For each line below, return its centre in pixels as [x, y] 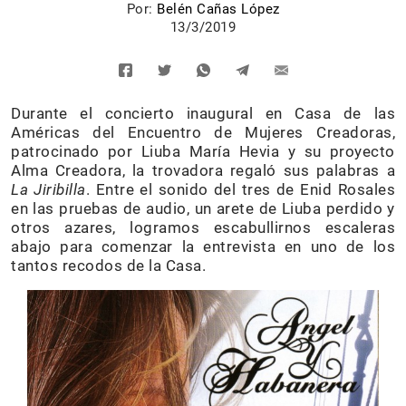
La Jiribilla [48, 190]
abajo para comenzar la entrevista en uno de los [203, 247]
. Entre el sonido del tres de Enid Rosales [241, 190]
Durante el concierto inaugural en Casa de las [203, 114]
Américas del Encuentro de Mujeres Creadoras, [203, 133]
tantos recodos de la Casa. [108, 266]
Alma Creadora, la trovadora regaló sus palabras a [203, 171]
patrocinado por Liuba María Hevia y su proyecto [203, 152]
